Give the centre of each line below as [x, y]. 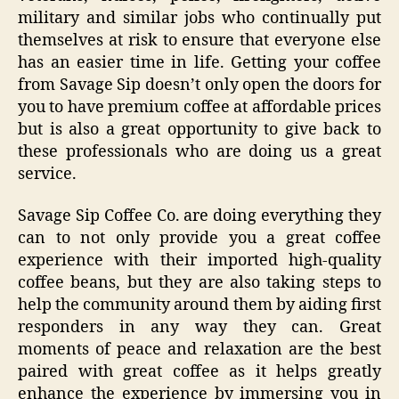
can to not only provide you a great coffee [199, 239]
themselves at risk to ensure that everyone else [199, 40]
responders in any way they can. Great [199, 328]
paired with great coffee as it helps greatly [199, 372]
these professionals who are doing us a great [199, 151]
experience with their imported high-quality [199, 261]
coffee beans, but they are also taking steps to [199, 283]
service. [47, 174]
